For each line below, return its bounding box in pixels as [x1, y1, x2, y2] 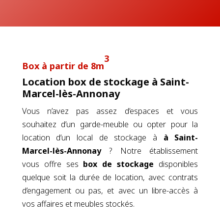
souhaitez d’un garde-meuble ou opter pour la [22, 118, 198, 130]
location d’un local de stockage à [22, 132, 164, 143]
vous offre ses [22, 158, 79, 169]
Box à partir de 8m [22, 59, 104, 72]
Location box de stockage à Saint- [22, 75, 189, 88]
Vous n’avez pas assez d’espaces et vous [22, 105, 198, 116]
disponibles [154, 158, 198, 169]
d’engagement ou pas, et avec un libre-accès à [22, 185, 198, 196]
